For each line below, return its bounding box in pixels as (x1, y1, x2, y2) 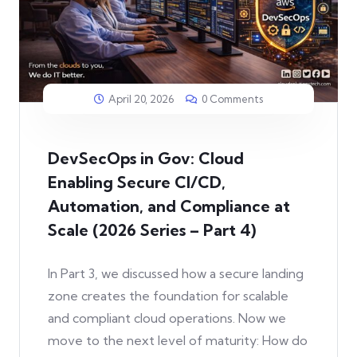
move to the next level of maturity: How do (48, 332, 308, 349)
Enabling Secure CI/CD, (48, 172, 226, 193)
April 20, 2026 (108, 92, 174, 106)
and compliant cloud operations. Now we (48, 310, 286, 327)
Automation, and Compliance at (48, 196, 290, 217)
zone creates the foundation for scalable (48, 288, 288, 304)
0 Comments (202, 92, 263, 106)
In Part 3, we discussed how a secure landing (48, 265, 304, 282)
